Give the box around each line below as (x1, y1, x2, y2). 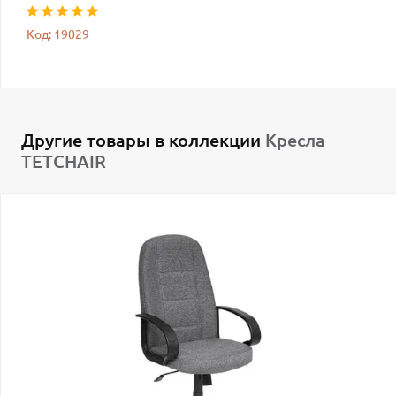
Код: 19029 (27, 27, 89, 42)
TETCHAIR (21, 150, 106, 171)
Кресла (265, 129, 325, 150)
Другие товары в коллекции (21, 129, 265, 150)
